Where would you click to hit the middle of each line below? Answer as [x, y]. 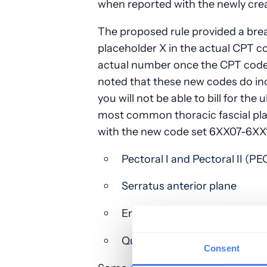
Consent [222, 248]
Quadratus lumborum [178, 241]
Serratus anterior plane [181, 186]
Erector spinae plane [175, 213]
